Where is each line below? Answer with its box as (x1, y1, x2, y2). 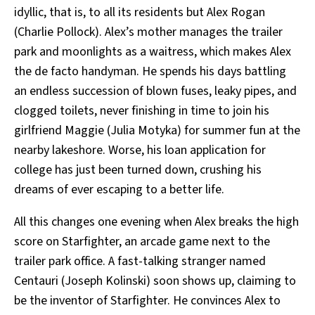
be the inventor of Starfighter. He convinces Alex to (14, 292, 281, 310)
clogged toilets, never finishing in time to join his (14, 102, 269, 120)
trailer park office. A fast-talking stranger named (14, 252, 266, 271)
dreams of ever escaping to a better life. (14, 181, 224, 199)
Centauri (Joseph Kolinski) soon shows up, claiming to (14, 272, 296, 290)
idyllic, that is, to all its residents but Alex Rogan (14, 4, 265, 22)
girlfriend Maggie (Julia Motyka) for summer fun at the (14, 122, 300, 140)
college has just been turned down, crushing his (14, 161, 262, 179)
